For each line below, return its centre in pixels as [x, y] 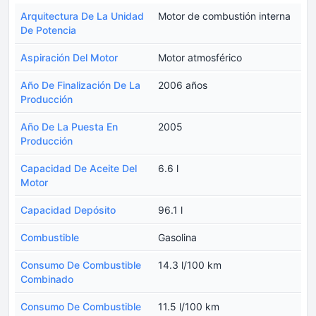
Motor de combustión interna [224, 16]
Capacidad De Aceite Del [79, 169]
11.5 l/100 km [189, 307]
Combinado [47, 279]
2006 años [183, 85]
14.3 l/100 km [190, 265]
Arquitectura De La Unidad [82, 16]
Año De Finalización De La [80, 85]
